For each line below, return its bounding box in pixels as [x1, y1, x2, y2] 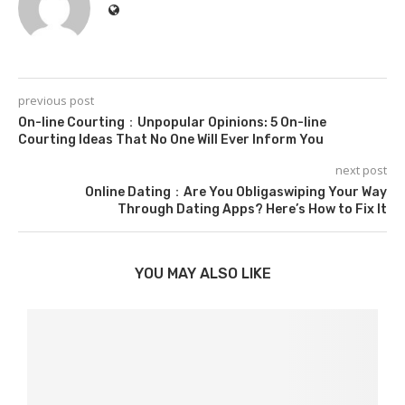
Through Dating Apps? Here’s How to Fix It [118, 202, 387, 218]
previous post [18, 92, 94, 109]
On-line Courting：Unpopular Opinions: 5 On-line [18, 115, 326, 131]
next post [335, 162, 387, 179]
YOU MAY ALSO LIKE [134, 265, 271, 283]
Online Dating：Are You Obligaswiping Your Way [85, 184, 387, 201]
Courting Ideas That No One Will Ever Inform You [18, 132, 324, 148]
